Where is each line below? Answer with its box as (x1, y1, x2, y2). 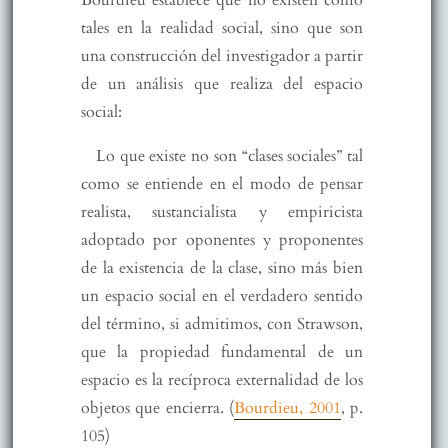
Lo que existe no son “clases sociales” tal (95, 145, 364, 168)
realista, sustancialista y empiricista (80, 201, 364, 224)
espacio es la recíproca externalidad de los (80, 369, 364, 392)
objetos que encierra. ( (80, 397, 235, 420)
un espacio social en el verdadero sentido (80, 285, 364, 308)
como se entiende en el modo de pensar (80, 173, 364, 196)
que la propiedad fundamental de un (80, 341, 364, 364)
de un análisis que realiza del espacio (80, 73, 364, 96)
